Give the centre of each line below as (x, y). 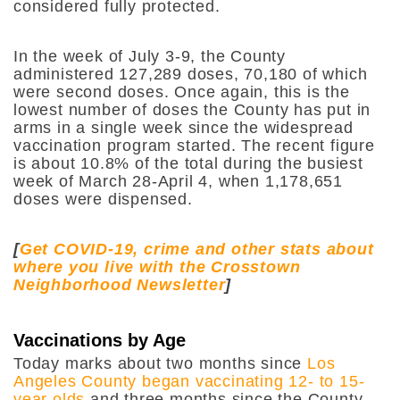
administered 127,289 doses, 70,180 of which (191, 74)
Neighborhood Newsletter (120, 284)
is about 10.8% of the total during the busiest (188, 163)
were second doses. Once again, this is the (182, 92)
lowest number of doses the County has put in (192, 109)
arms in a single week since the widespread (183, 127)
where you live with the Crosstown (157, 267)
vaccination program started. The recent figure (194, 145)
